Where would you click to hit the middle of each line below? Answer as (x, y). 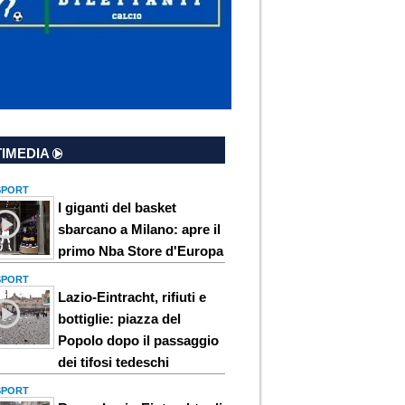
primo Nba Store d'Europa (141, 250)
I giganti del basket (118, 207)
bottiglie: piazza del (120, 318)
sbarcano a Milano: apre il (140, 229)
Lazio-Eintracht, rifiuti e (132, 297)
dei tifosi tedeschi (114, 362)
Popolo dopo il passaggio (139, 340)
